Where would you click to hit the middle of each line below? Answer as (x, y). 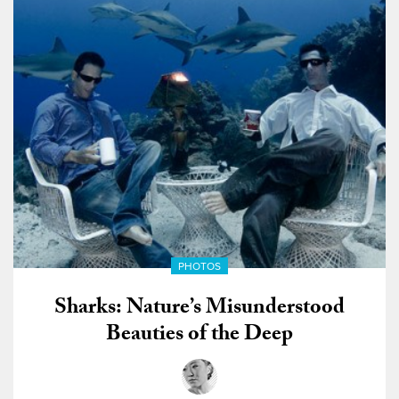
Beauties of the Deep (199, 336)
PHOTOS (199, 266)
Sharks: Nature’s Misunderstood (199, 309)
